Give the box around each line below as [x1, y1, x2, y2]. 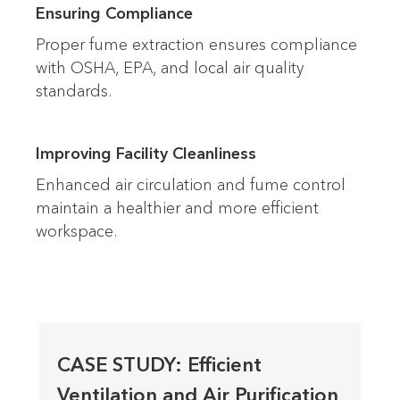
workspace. [36, 221, 117, 242]
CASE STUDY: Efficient [57, 353, 262, 378]
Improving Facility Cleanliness [36, 144, 256, 164]
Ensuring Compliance [36, 4, 193, 24]
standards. [36, 81, 112, 102]
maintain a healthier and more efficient [36, 198, 319, 219]
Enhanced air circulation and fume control [36, 175, 346, 196]
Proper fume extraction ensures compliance [36, 35, 357, 55]
